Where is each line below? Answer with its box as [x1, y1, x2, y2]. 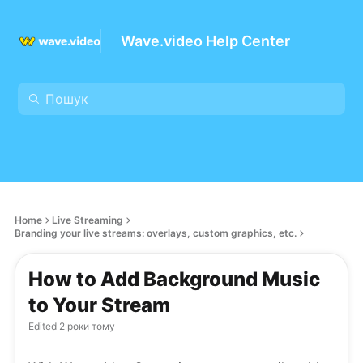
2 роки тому [57, 320, 115, 332]
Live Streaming [52, 214, 123, 226]
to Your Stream [28, 293, 170, 317]
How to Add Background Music [28, 267, 320, 291]
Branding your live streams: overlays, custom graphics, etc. [15, 227, 297, 239]
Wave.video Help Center [121, 32, 290, 49]
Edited [28, 320, 57, 332]
